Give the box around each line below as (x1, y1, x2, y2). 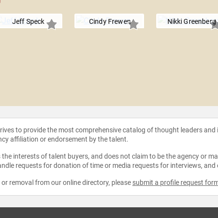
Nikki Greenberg (167, 18, 216, 26)
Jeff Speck (12, 18, 45, 26)
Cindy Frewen (89, 18, 131, 26)
